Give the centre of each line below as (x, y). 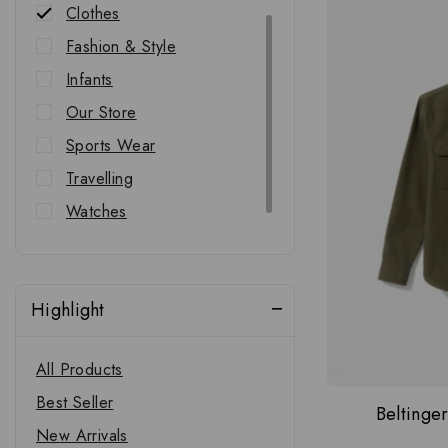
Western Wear (118, 244)
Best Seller (75, 402)
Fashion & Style (121, 46)
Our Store (101, 112)
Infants (89, 79)
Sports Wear (111, 145)
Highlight (68, 309)
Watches (96, 211)
